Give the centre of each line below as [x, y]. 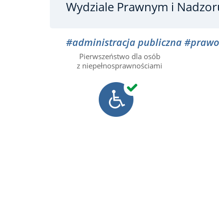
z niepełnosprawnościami [120, 66]
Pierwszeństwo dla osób [120, 56]
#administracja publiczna [125, 42]
